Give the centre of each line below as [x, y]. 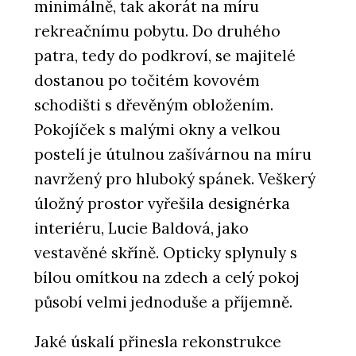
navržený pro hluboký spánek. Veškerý [175, 179]
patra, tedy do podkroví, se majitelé [165, 56]
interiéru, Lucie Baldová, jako [141, 228]
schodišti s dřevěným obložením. [154, 105]
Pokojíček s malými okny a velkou [157, 130]
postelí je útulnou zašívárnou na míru [173, 155]
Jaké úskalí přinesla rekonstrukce [158, 342]
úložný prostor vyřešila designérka [162, 204]
